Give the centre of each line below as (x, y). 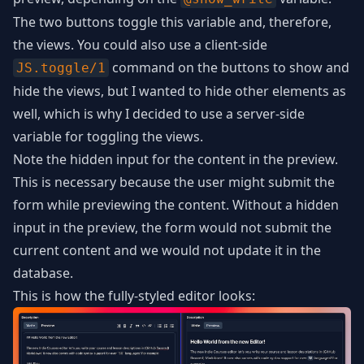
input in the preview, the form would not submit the (172, 227)
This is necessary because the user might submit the (174, 182)
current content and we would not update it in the (167, 250)
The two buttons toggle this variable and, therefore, (172, 22)
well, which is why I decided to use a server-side (159, 114)
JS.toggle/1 (61, 68)
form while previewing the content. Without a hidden (176, 205)
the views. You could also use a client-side (140, 45)
